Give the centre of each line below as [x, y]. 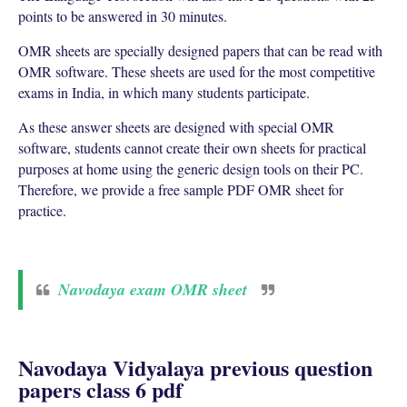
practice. [42, 210]
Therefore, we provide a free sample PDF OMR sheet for [181, 189]
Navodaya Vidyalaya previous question [195, 367]
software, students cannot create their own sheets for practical [192, 148]
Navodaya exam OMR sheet [153, 289]
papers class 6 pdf [100, 389]
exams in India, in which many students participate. [164, 92]
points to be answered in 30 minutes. [123, 16]
